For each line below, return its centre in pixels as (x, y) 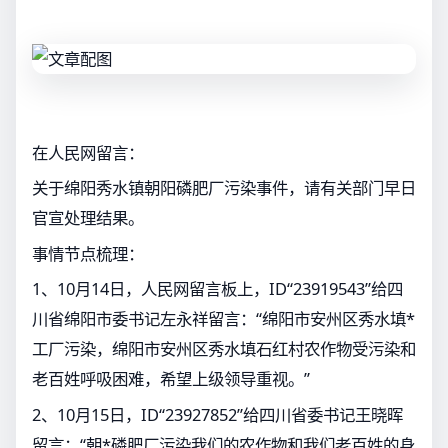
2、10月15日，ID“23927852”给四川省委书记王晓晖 (217, 414)
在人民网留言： (88, 152)
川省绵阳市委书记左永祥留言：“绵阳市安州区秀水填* (223, 319)
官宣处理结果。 (88, 218)
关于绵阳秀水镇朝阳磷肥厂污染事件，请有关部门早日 (224, 188)
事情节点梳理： (88, 253)
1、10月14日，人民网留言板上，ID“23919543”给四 (217, 289)
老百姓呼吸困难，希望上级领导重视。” (171, 379)
